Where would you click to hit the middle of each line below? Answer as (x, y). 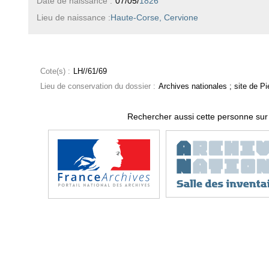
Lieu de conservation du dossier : (98, 86)
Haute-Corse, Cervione (154, 17)
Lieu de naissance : (73, 17)
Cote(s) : (55, 71)
